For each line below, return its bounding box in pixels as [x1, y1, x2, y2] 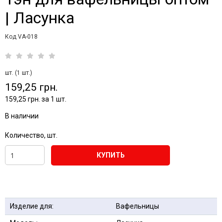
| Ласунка [5, 8, 74, 27]
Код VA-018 [5, 33, 38, 40]
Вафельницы [116, 202, 159, 210]
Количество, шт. [5, 131, 57, 139]
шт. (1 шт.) [5, 69, 32, 76]
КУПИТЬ [96, 151, 125, 159]
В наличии [5, 111, 39, 120]
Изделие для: [10, 202, 54, 210]
